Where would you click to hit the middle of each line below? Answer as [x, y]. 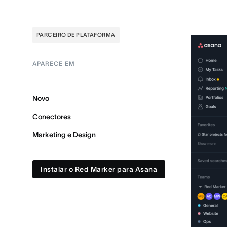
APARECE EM [54, 63]
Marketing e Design [64, 135]
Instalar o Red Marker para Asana [99, 169]
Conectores [52, 116]
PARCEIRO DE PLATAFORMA [76, 35]
